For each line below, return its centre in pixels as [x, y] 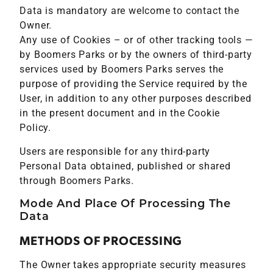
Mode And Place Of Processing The [126, 203]
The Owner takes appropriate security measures [133, 264]
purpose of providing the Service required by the [133, 84]
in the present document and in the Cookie [120, 113]
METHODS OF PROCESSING [101, 240]
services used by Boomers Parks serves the [122, 69]
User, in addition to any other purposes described [136, 99]
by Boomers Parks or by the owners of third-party [136, 55]
